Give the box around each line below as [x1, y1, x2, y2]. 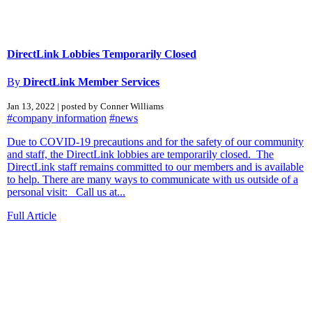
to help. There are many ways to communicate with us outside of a [7, 173, 298, 185]
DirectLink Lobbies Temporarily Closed [7, 47, 196, 60]
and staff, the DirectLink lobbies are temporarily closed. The [7, 148, 274, 160]
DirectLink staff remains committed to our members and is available [7, 160, 304, 173]
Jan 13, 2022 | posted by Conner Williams [7, 100, 164, 111]
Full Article [7, 209, 56, 221]
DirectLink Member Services [23, 75, 159, 88]
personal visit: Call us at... [7, 185, 125, 198]
